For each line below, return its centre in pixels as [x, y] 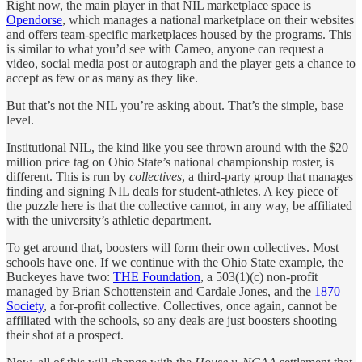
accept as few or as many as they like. [102, 78]
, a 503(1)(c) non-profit [259, 277]
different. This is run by [68, 177]
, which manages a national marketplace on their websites [208, 20]
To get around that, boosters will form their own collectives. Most [173, 248]
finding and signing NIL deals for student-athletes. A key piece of [172, 192]
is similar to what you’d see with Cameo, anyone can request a [165, 49]
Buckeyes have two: [60, 277]
